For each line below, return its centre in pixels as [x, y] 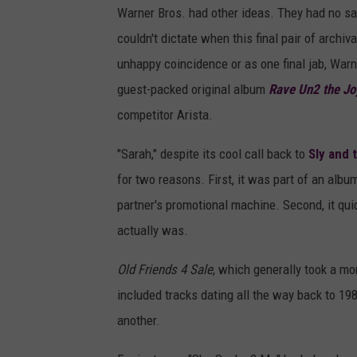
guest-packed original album [193, 90]
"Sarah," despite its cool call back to [213, 154]
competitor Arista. [165, 115]
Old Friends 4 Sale [165, 270]
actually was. [153, 231]
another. [139, 321]
